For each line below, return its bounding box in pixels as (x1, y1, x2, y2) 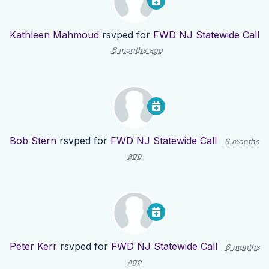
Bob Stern (10, 134, 56, 147)
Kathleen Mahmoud (10, 29, 99, 41)
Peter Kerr (9, 240, 57, 253)
